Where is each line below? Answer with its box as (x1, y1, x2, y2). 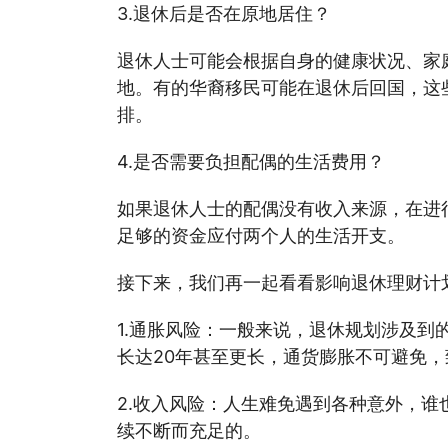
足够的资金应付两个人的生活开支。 (117, 222, 405, 249)
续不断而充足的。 (117, 417, 261, 444)
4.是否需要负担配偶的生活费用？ (117, 148, 385, 175)
